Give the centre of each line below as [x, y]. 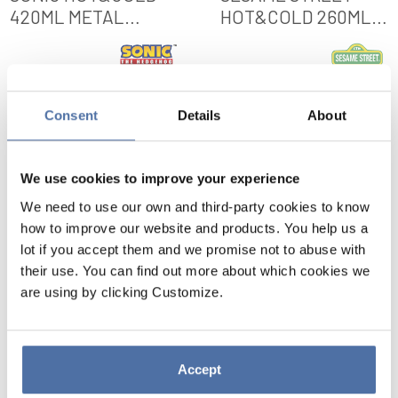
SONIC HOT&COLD [84, 354]
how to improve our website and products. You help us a [194, 227]
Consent [71, 115]
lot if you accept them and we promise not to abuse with [193, 249]
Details [199, 115]
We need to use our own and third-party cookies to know [195, 206]
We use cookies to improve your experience [160, 179]
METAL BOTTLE [284, 38]
